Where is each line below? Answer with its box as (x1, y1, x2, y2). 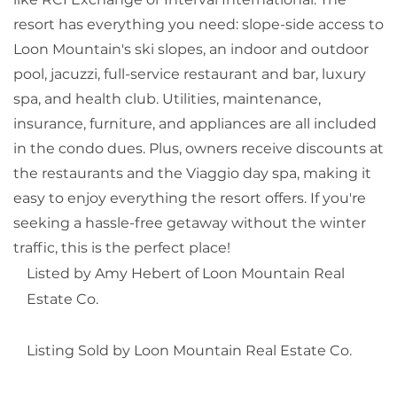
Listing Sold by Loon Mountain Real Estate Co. (27, 342, 352, 360)
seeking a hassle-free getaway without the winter (13, 214, 366, 232)
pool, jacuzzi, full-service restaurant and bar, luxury (13, 66, 366, 83)
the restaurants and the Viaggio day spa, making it (13, 165, 371, 183)
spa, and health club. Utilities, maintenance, (13, 90, 321, 108)
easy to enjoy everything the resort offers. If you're (13, 190, 366, 207)
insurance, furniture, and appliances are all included (13, 115, 377, 133)
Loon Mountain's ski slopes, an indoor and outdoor (13, 41, 369, 58)
